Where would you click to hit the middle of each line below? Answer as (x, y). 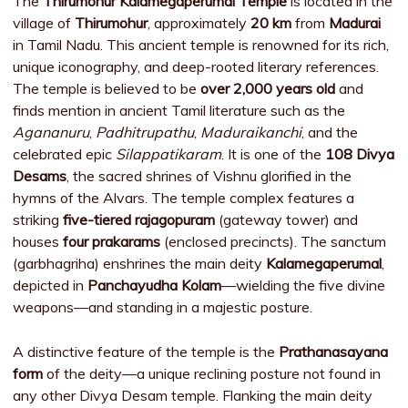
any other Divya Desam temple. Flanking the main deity (193, 395)
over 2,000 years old (268, 88)
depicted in (51, 285)
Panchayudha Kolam (155, 285)
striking (38, 219)
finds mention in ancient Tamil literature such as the (179, 110)
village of (44, 23)
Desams (40, 176)
